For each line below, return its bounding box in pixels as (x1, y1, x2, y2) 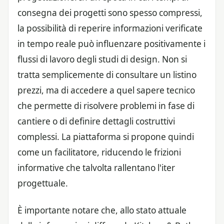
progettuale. (17, 177, 68, 189)
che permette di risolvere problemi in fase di (17, 99, 194, 111)
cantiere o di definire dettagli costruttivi (17, 115, 175, 127)
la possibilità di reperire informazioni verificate (17, 22, 202, 34)
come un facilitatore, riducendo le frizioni (17, 146, 181, 158)
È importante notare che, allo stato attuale (17, 204, 186, 216)
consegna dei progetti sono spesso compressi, (17, 6, 202, 18)
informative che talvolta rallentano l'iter (17, 161, 175, 173)
